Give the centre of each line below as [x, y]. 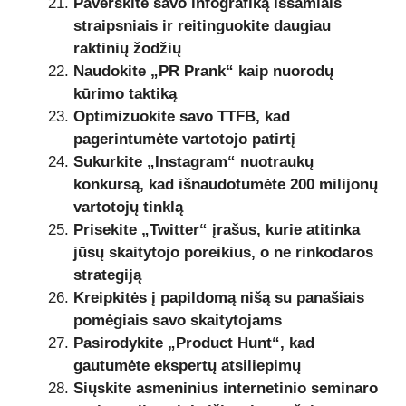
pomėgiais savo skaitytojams [178, 320]
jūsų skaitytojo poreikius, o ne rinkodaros [223, 252]
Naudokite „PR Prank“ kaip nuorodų [203, 71]
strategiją [107, 275]
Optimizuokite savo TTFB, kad [182, 116]
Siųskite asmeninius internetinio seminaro [226, 388]
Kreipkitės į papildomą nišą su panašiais [219, 297]
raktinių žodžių [127, 48]
